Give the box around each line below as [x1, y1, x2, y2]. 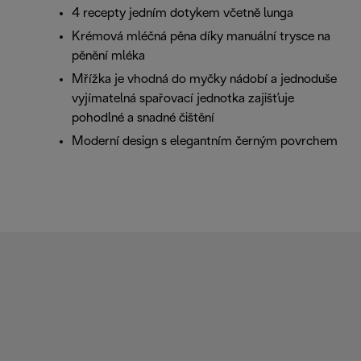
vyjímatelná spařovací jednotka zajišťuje [72, 92, 294, 105]
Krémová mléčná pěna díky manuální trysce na [72, 30, 330, 43]
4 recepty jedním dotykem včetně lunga [72, 6, 293, 19]
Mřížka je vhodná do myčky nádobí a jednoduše [72, 73, 337, 85]
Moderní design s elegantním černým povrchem [72, 135, 338, 147]
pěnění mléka [72, 49, 145, 62]
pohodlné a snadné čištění [72, 111, 214, 124]
